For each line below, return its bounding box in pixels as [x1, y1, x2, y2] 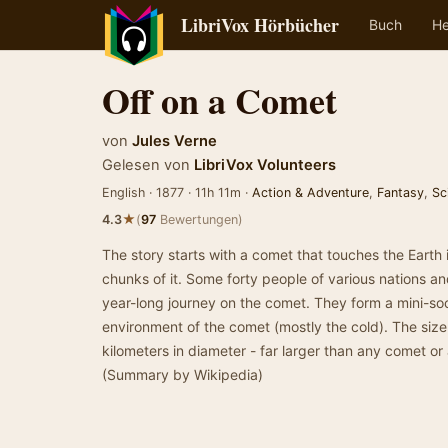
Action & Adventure [252, 185, 369, 200]
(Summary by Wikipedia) [102, 366, 263, 383]
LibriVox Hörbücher [181, 12, 339, 38]
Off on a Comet [102, 74, 337, 126]
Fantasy [377, 185, 424, 200]
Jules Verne [132, 132, 217, 150]
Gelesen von [102, 156, 190, 174]
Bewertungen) [156, 212, 243, 227]
